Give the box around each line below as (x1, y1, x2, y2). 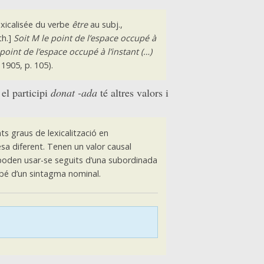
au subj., (87, 18, 123, 30)
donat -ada (51, 85, 97, 100)
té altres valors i (97, 85, 169, 100)
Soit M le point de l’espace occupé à (13, 32, 156, 44)
